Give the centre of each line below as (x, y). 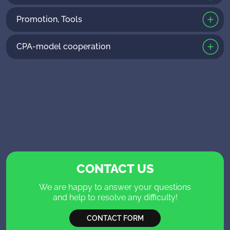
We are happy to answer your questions (115, 187)
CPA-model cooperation (63, 46)
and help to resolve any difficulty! (115, 197)
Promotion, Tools (49, 19)
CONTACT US (115, 168)
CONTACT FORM (115, 218)
